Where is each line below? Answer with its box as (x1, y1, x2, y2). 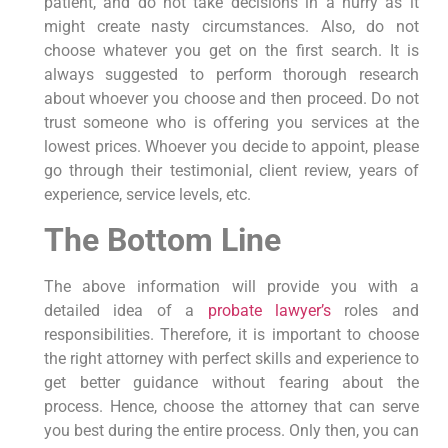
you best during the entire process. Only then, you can (43, 421, 419, 441)
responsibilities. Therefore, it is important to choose (43, 325, 419, 345)
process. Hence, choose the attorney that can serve (43, 397, 419, 417)
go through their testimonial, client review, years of (43, 161, 419, 181)
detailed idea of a (43, 301, 208, 321)
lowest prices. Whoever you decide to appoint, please (43, 137, 419, 157)
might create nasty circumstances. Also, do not (43, 17, 419, 37)
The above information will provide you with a (43, 277, 419, 297)
